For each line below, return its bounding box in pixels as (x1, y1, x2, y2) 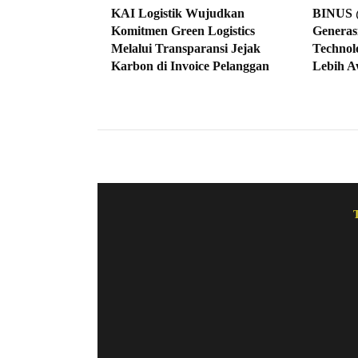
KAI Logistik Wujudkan (111, 6, 245, 20)
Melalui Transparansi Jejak (111, 41, 261, 55)
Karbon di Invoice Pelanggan (111, 58, 269, 73)
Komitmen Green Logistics (111, 23, 255, 38)
